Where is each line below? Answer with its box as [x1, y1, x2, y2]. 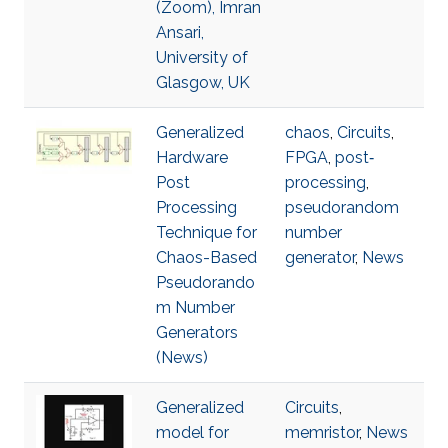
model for [156, 423, 229, 442]
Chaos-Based [156, 248, 257, 267]
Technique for [156, 223, 257, 242]
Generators [156, 323, 238, 342]
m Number [156, 298, 235, 317]
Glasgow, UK [156, 73, 250, 92]
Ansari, [156, 23, 204, 42]
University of [156, 48, 248, 67]
